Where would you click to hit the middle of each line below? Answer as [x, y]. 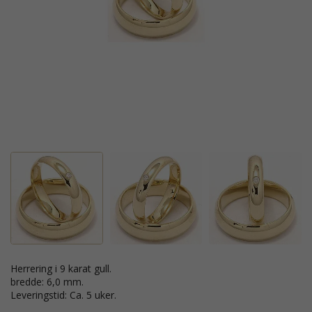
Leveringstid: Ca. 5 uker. [63, 295]
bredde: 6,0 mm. [47, 281]
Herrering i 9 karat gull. [64, 268]
